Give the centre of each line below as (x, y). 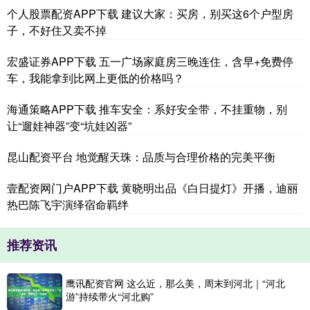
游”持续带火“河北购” (110, 297)
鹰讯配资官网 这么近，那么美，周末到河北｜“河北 (175, 283)
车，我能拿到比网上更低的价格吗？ (95, 78)
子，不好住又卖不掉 (57, 30)
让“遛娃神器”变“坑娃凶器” (69, 126)
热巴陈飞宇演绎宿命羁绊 (68, 205)
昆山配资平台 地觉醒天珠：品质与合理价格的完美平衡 (141, 157)
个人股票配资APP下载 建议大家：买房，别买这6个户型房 (150, 14)
